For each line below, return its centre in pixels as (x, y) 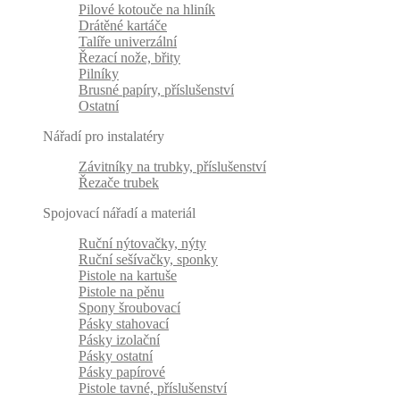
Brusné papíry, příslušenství (156, 90)
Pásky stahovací (124, 324)
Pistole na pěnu (121, 292)
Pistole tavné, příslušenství (153, 388)
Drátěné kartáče (123, 26)
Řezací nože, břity (129, 58)
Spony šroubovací (129, 308)
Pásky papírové (122, 372)
